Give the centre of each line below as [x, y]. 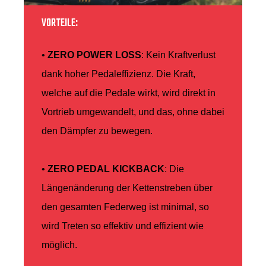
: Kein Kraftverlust [178, 55]
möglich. [59, 245]
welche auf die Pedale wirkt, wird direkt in [129, 93]
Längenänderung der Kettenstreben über [127, 188]
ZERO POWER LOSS [94, 55]
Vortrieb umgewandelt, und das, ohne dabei [133, 112]
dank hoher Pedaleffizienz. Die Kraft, [118, 74]
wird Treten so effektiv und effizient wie [123, 226]
